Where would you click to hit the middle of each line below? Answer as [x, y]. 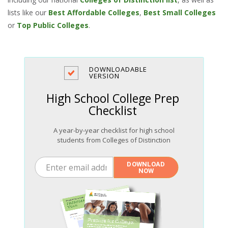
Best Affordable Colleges [94, 13]
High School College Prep [113, 98]
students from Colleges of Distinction [114, 140]
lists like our [28, 13]
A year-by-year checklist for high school [114, 130]
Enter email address [67, 163]
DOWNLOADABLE [118, 69]
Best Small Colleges [180, 13]
